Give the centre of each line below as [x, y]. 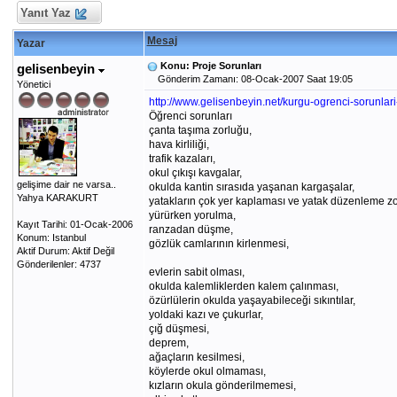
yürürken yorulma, [192, 215]
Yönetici [33, 84]
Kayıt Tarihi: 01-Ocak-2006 [74, 224]
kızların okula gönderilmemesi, [222, 385]
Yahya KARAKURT [57, 198]
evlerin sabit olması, [196, 272]
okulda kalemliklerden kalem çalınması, [243, 286]
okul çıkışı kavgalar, [195, 173]
